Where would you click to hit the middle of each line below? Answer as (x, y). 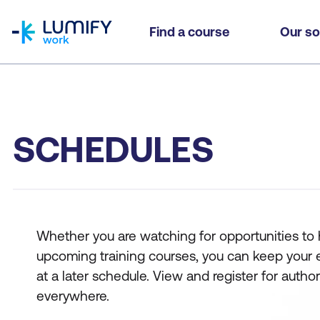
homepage (40, 9)
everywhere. (73, 296)
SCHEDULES (113, 149)
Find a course (189, 32)
